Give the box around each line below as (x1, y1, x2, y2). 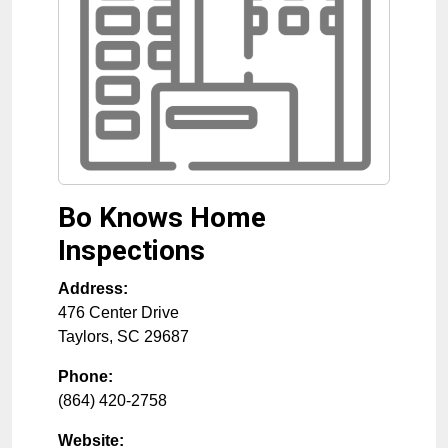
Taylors (58, 328, 109, 345)
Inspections (58, 234, 205, 267)
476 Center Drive (58, 304, 179, 321)
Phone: (58, 368, 113, 385)
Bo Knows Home (58, 201, 266, 234)
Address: (58, 280, 128, 297)
